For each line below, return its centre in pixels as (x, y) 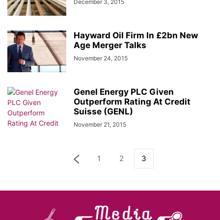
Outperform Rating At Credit (132, 102)
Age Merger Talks (110, 45)
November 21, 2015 (100, 124)
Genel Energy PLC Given (124, 92)
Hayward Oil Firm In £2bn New (136, 35)
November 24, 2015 (101, 58)
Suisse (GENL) (103, 111)
